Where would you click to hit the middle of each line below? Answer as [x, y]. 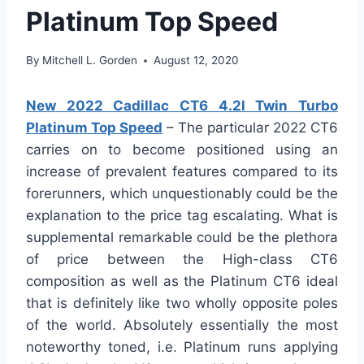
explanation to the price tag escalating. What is [182, 216]
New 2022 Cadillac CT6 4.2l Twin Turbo [182, 106]
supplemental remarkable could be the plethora [182, 238]
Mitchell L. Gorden [90, 61]
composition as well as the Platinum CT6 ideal [182, 282]
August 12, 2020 [197, 61]
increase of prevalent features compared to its [182, 172]
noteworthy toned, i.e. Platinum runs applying [182, 347]
